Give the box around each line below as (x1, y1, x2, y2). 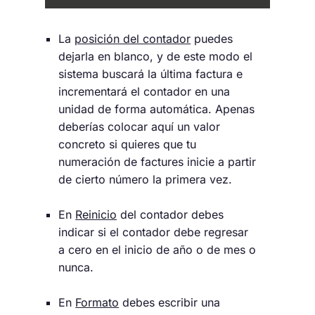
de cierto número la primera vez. (58, 172, 233, 187)
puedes (191, 32, 233, 46)
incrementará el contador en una (58, 84, 231, 99)
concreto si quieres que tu (58, 137, 197, 152)
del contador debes (117, 207, 224, 222)
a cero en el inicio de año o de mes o (58, 243, 257, 257)
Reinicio (75, 207, 117, 222)
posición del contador (75, 32, 191, 46)
